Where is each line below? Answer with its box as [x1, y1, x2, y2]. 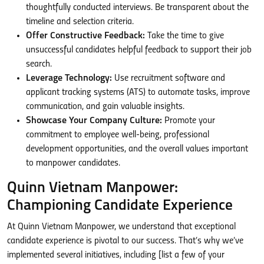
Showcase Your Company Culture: [26, 116, 162, 126]
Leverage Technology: [26, 74, 112, 84]
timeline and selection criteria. [26, 17, 134, 27]
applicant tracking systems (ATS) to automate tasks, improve [26, 88, 250, 98]
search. [26, 60, 52, 70]
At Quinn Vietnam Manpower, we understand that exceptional [7, 222, 236, 232]
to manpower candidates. [26, 159, 120, 169]
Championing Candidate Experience [7, 199, 233, 214]
